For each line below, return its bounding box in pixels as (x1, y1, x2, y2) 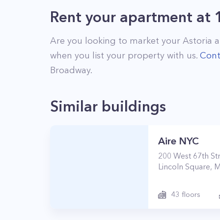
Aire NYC (158, 135, 199, 147)
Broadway (50, 65, 90, 76)
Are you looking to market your (50, 35, 183, 46)
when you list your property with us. (50, 50, 200, 61)
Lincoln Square (158, 162, 210, 171)
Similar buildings (50, 97, 166, 115)
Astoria (183, 35, 212, 46)
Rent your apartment (50, 8, 192, 26)
